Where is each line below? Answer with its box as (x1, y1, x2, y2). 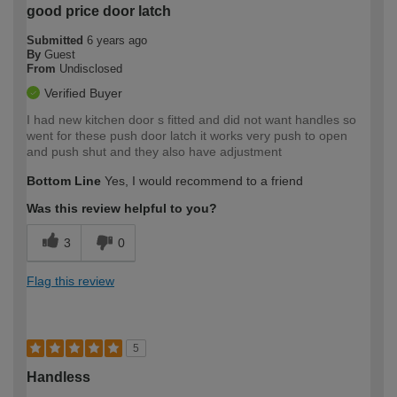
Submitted (27, 33, 87, 47)
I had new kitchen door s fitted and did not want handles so (27, 112, 356, 127)
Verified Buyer (44, 85, 122, 100)
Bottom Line (27, 173, 101, 188)
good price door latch (27, 3, 171, 19)
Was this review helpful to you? (27, 200, 217, 215)
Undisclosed (59, 61, 122, 75)
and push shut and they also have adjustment (27, 144, 282, 159)
